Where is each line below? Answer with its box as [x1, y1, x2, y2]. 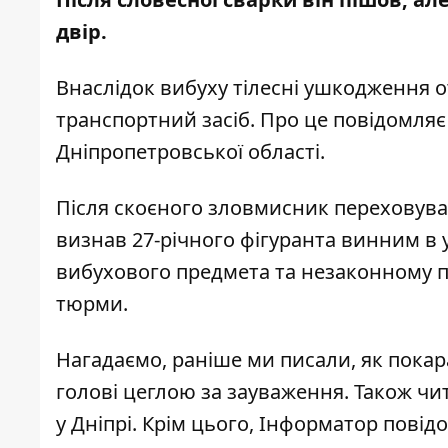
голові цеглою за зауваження [56, 378, 344, 406]
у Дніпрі [56, 410, 132, 438]
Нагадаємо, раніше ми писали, [56, 346, 361, 374]
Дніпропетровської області [56, 138, 320, 166]
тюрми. [56, 290, 128, 318]
